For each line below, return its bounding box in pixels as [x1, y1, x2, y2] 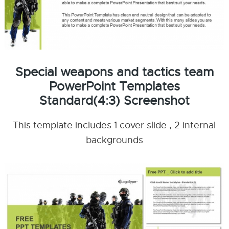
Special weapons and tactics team [15, 64, 214, 80]
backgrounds [85, 134, 143, 146]
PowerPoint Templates [49, 78, 180, 94]
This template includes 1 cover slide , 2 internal [13, 119, 216, 131]
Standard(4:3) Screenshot [39, 93, 190, 108]
